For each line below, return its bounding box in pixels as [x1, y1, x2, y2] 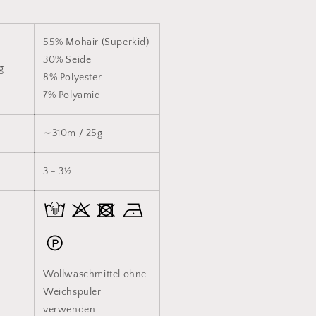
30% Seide [43, 54, 92, 66]
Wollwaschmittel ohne [43, 269, 147, 280]
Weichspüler [43, 286, 102, 298]
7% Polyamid [43, 90, 101, 101]
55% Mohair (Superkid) [43, 37, 150, 48]
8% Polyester [43, 72, 102, 83]
